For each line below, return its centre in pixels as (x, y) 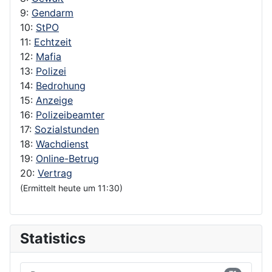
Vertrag (55, 173)
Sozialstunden (67, 129)
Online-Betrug (67, 158)
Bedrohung (61, 85)
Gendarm (53, 12)
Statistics (53, 238)
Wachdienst (62, 144)
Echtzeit (53, 42)
